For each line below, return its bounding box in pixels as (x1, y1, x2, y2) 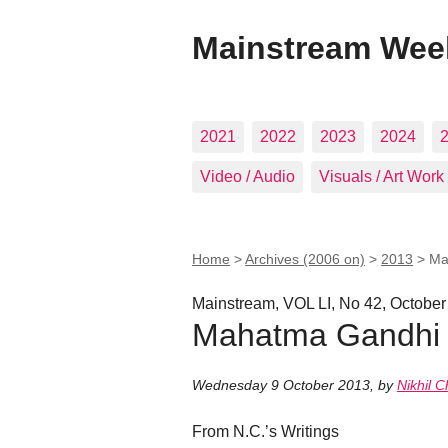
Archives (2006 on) (245, 251, 365, 267)
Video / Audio (200, 168, 295, 185)
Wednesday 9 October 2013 (192, 377, 370, 394)
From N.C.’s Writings (192, 423, 339, 441)
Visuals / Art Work (319, 168, 444, 185)
